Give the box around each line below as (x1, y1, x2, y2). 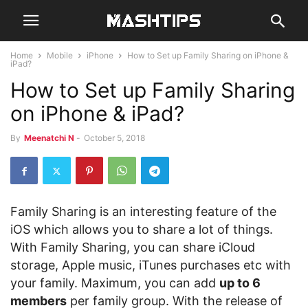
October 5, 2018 (84, 133, 145, 143)
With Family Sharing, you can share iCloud (10, 240, 255, 254)
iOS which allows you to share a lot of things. (10, 222, 273, 236)
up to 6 (219, 276, 261, 290)
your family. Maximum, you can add (10, 276, 219, 290)
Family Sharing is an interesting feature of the (10, 204, 276, 219)
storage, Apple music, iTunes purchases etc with (10, 258, 291, 272)
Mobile (47, 50, 73, 60)
